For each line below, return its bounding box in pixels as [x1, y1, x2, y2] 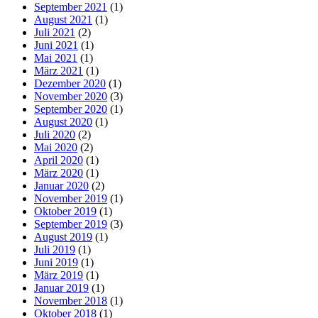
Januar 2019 [34, 281, 89, 294]
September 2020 [34, 102, 107, 115]
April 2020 [34, 153, 83, 166]
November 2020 [34, 89, 107, 102]
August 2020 [34, 115, 92, 128]
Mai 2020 [34, 141, 77, 153]
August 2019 [34, 230, 92, 243]
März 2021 [34, 64, 83, 77]
